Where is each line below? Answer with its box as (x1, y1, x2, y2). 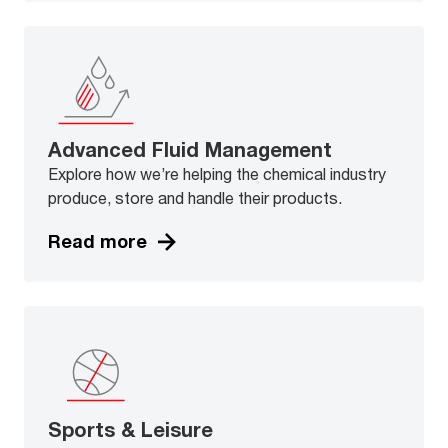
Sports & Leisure (48, 417, 213, 441)
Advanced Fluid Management (48, 137, 332, 161)
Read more (48, 230, 147, 253)
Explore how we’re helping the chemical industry (48, 163, 386, 183)
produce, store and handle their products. (48, 187, 342, 207)
